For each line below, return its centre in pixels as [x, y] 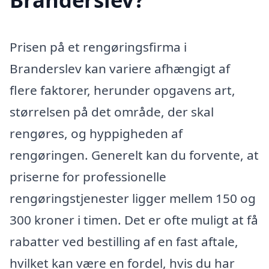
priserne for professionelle [88, 176]
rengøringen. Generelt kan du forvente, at [134, 155]
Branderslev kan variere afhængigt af [120, 68]
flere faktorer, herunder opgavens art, [122, 90]
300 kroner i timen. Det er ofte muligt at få [134, 219]
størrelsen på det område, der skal [112, 111]
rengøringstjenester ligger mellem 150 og [133, 198]
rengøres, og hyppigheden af [96, 133]
